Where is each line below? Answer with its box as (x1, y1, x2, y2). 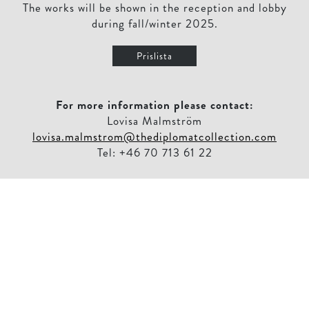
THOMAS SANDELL (100, 219, 209, 237)
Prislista (137, 49, 172, 63)
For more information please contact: (55, 97, 254, 114)
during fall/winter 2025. (91, 15, 218, 32)
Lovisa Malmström (107, 112, 202, 130)
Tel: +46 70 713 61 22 (97, 144, 212, 161)
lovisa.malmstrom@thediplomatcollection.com (32, 128, 277, 146)
